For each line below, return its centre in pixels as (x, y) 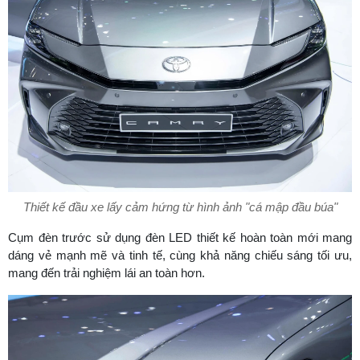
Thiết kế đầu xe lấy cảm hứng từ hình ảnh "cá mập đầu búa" (180, 207)
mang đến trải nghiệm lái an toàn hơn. (106, 273)
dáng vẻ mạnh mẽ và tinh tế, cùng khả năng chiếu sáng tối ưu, (180, 255)
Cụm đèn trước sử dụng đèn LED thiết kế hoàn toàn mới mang (180, 237)
